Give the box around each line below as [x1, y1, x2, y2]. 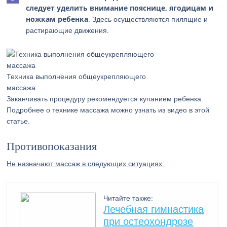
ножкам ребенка [26, 14, 89, 24]
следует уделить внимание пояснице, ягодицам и [26, 3, 214, 13]
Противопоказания [7, 140, 97, 153]
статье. [7, 117, 30, 125]
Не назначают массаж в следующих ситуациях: [7, 160, 165, 168]
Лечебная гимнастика [103, 204, 204, 215]
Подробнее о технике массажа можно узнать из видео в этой [7, 106, 210, 114]
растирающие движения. [26, 26, 109, 34]
